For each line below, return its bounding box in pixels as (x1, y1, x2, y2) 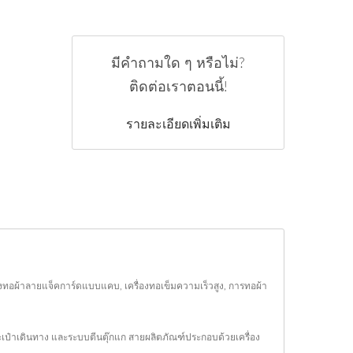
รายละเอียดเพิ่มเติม (125, 114, 231, 132)
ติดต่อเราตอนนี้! (128, 80, 228, 95)
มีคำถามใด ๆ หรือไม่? (111, 56, 245, 71)
